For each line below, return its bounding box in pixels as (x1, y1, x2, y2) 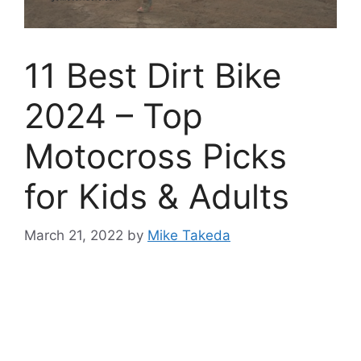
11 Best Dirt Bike (24, 54, 281, 96)
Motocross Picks (24, 135, 287, 176)
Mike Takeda (147, 227, 230, 243)
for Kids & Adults (24, 175, 289, 217)
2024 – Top (24, 94, 203, 136)
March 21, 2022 (24, 227, 123, 243)
